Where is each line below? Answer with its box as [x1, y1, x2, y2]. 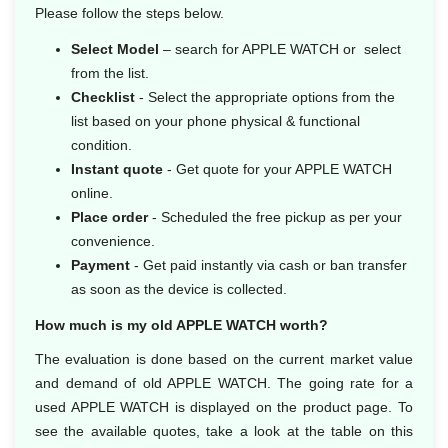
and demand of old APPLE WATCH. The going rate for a [35, 375, 413, 391]
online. [71, 185, 113, 201]
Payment [71, 257, 130, 273]
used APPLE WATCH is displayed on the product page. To [35, 399, 413, 415]
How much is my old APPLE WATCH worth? [35, 317, 328, 333]
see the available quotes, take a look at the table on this [35, 423, 413, 439]
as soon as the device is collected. [71, 281, 359, 297]
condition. [71, 137, 132, 153]
